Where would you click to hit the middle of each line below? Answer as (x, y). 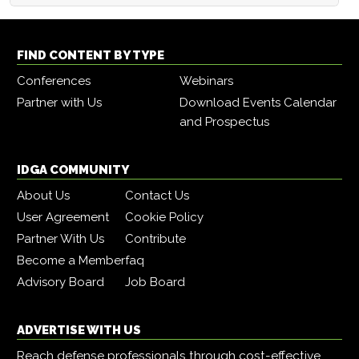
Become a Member (71, 261)
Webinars (206, 81)
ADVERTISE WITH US (79, 331)
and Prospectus (224, 122)
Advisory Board (61, 282)
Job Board (155, 282)
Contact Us (157, 196)
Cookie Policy (164, 218)
